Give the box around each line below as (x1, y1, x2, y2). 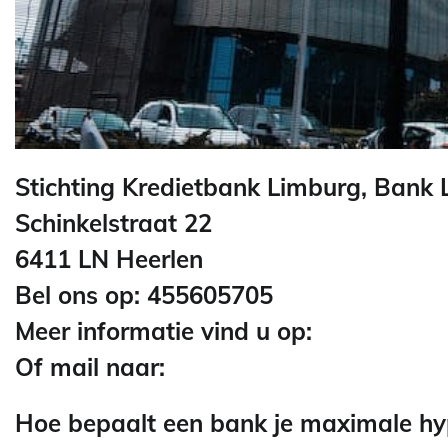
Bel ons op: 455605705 (15, 280, 273, 311)
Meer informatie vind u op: (15, 316, 319, 347)
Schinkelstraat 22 (15, 208, 212, 239)
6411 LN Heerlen (15, 244, 203, 275)
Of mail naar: (15, 352, 172, 383)
